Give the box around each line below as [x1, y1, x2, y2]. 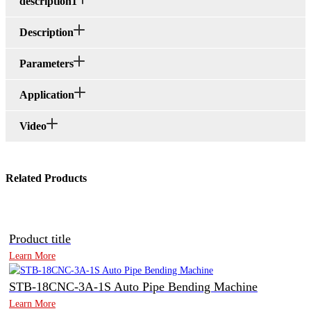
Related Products [6, 172, 87, 185]
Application [19, 89, 74, 101]
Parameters [19, 58, 74, 70]
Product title [9, 232, 71, 246]
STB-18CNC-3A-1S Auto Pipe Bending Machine [9, 280, 258, 294]
